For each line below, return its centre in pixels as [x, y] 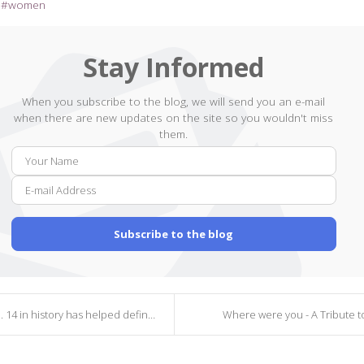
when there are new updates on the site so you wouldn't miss [174, 117]
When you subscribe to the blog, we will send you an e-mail [174, 101]
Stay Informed [174, 67]
